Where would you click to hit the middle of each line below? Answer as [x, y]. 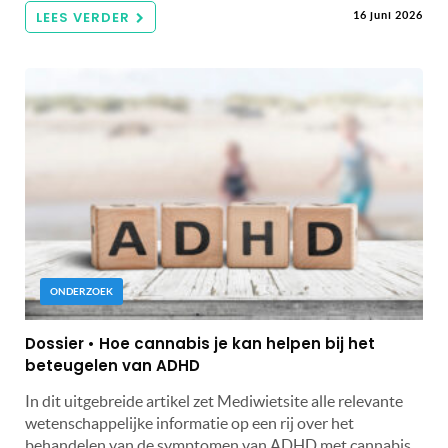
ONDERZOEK [81, 291]
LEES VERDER [83, 17]
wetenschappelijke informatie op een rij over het [189, 422]
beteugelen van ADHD [112, 365]
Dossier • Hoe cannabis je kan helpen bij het [200, 343]
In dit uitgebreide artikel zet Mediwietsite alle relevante [214, 400]
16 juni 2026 [388, 14]
